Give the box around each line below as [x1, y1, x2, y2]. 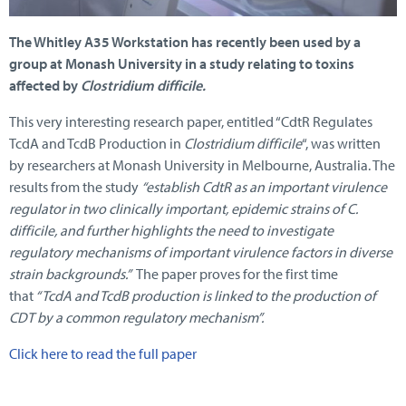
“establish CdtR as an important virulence [141, 178, 387, 197]
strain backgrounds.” [9, 265, 136, 284]
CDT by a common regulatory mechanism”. [9, 308, 264, 327]
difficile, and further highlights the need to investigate [9, 221, 333, 240]
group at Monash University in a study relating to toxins [9, 54, 354, 73]
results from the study [9, 178, 141, 197]
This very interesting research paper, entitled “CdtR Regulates [9, 112, 372, 131]
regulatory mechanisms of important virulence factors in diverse [9, 243, 392, 262]
